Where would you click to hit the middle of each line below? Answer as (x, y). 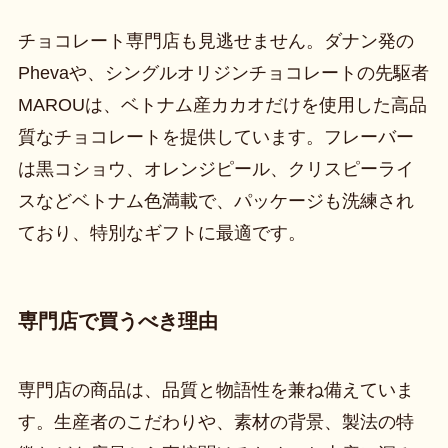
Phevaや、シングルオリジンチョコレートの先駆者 (223, 72)
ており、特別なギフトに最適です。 (161, 232)
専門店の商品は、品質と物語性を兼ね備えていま (215, 390)
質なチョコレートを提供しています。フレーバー (215, 136)
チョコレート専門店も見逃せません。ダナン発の (215, 40)
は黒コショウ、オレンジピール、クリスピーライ (215, 168)
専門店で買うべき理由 (117, 321)
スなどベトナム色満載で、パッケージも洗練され (215, 200)
